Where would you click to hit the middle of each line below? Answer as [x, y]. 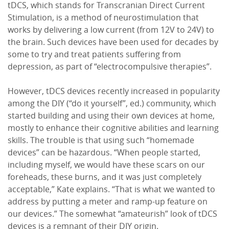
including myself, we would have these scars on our [106, 165]
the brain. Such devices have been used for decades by [113, 42]
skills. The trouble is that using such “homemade [101, 140]
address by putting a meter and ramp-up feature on [108, 202]
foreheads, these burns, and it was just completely [105, 177]
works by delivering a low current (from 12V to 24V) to [111, 30]
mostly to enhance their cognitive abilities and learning [113, 128]
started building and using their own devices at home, [111, 116]
